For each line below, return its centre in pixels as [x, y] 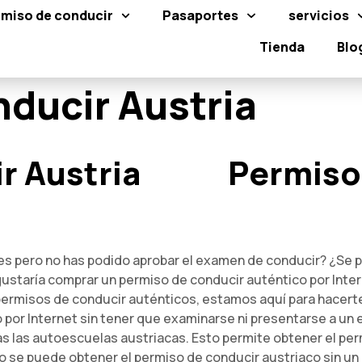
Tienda [282, 47]
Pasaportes [201, 15]
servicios [318, 15]
